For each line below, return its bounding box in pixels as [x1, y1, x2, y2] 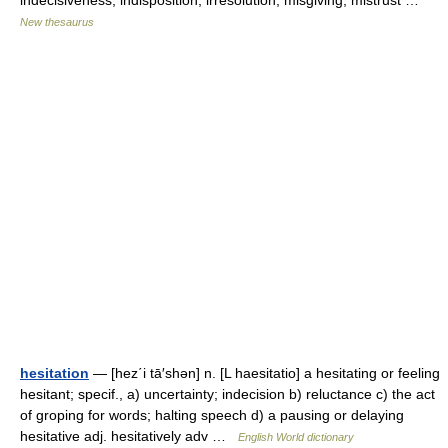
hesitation [20, 365, 89, 381]
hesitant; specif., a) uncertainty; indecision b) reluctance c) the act [20, 386, 435, 402]
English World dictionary [238, 431, 354, 443]
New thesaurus [20, 16, 94, 28]
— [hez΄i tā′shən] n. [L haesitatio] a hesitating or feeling [89, 365, 440, 381]
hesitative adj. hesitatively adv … [20, 428, 238, 444]
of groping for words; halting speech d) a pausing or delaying [20, 407, 404, 423]
